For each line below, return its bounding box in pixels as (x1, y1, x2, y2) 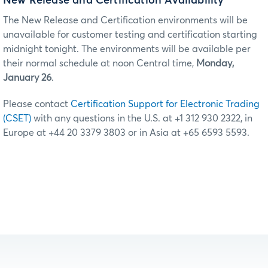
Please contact (3, 99, 71, 109)
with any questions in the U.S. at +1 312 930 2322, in (31, 113, 252, 123)
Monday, (196, 58, 234, 68)
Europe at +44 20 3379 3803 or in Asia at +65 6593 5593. (3, 127, 249, 138)
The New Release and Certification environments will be (3, 15, 248, 25)
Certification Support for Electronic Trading (71, 99, 260, 109)
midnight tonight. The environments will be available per (3, 44, 251, 54)
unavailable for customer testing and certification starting (3, 29, 257, 39)
